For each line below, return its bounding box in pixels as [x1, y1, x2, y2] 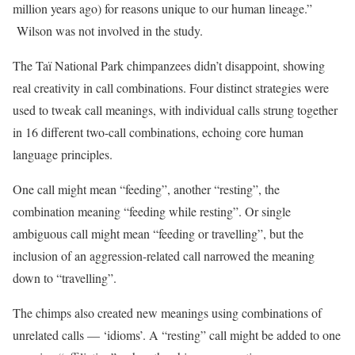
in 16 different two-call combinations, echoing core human [13, 124, 303, 140]
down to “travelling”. [13, 269, 139, 286]
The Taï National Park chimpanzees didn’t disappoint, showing [13, 57, 325, 74]
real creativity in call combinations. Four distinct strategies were [13, 79, 329, 96]
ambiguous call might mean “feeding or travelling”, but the [13, 225, 303, 242]
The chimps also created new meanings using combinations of [13, 304, 322, 321]
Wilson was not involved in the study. [13, 22, 203, 39]
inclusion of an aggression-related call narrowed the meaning [13, 247, 315, 264]
